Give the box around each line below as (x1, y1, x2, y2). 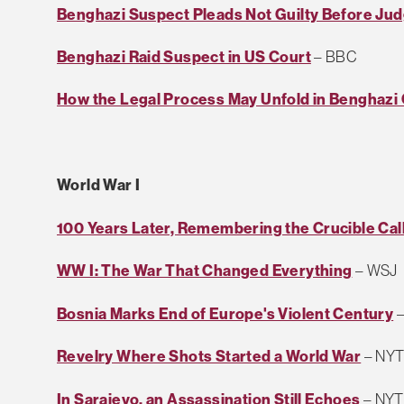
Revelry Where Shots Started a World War (57, 346, 362, 366)
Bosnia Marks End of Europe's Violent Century (57, 303, 394, 323)
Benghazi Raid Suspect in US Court (57, 46, 311, 66)
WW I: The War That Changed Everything (57, 261, 353, 280)
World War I (57, 175, 141, 195)
